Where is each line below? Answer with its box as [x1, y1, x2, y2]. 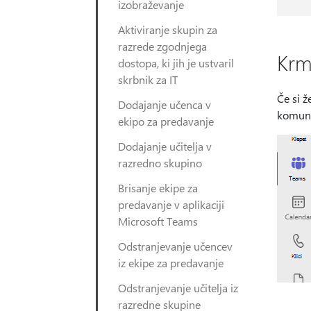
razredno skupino [118, 155, 202, 170]
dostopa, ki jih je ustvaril [118, 56, 234, 70]
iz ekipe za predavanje [118, 255, 224, 270]
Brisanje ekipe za [118, 180, 198, 195]
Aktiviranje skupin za [118, 22, 217, 37]
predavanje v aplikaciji [118, 197, 224, 212]
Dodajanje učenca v [118, 97, 211, 112]
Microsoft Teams [118, 214, 198, 228]
